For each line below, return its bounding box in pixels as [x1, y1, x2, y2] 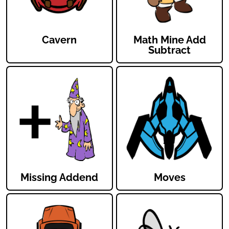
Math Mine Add [133, 34, 206, 47]
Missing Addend [20, 171, 99, 184]
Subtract [148, 44, 191, 57]
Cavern [42, 34, 77, 47]
